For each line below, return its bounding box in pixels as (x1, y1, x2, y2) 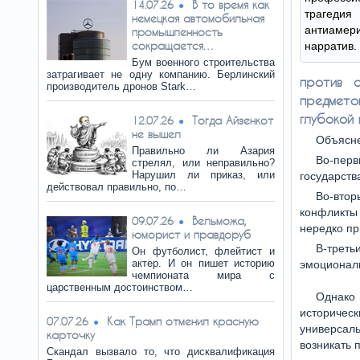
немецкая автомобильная (132, 11, 264, 25)
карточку (47, 328, 95, 342)
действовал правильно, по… (47, 181, 186, 193)
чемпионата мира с (132, 269, 275, 281)
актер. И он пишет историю (132, 257, 275, 269)
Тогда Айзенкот (192, 113, 273, 127)
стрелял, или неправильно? (132, 157, 275, 169)
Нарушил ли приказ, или (132, 169, 275, 181)
